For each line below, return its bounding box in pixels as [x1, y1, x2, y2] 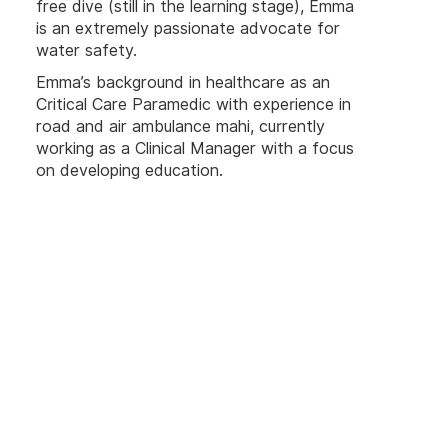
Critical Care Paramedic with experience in [36, 95, 351, 115]
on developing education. [36, 161, 223, 181]
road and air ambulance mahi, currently [36, 117, 325, 137]
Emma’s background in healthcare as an [36, 73, 330, 93]
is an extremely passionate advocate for [36, 19, 340, 39]
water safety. [36, 41, 137, 61]
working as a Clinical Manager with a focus [36, 139, 354, 159]
